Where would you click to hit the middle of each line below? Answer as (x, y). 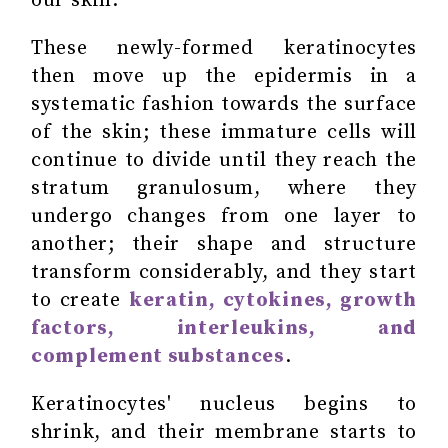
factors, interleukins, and (224, 328)
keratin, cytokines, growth (273, 300)
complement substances (158, 356)
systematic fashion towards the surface (224, 104)
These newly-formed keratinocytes (224, 48)
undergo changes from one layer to (224, 216)
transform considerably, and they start (224, 272)
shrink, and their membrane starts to (224, 432)
